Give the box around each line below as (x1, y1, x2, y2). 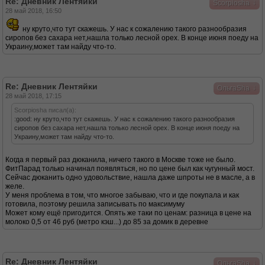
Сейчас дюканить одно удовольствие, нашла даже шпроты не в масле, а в (5, 173, 255, 182)
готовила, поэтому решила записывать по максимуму (5, 200, 185, 208)
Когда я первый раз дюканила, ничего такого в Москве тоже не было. (5, 156, 235, 164)
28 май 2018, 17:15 (5, 92, 62, 99)
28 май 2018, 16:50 (5, 7, 62, 14)
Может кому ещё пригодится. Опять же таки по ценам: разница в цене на (5, 209, 251, 217)
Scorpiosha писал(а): (14, 106, 76, 114)
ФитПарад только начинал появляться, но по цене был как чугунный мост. (5, 164, 254, 173)
